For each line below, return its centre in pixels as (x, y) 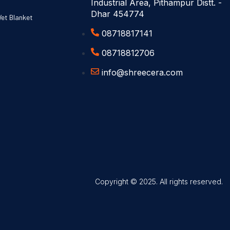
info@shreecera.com (142, 72)
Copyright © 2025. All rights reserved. (159, 181)
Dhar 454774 (117, 14)
